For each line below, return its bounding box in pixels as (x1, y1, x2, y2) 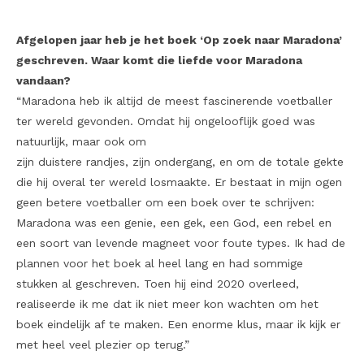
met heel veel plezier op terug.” (16, 338, 189, 352)
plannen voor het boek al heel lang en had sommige (16, 257, 303, 271)
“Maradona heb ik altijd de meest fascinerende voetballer (16, 94, 332, 108)
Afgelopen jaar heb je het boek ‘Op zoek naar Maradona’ (16, 33, 342, 47)
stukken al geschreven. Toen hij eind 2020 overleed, (16, 277, 299, 291)
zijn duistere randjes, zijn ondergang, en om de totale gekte (16, 155, 344, 169)
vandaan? (16, 74, 74, 88)
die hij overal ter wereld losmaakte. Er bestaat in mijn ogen (16, 175, 342, 189)
